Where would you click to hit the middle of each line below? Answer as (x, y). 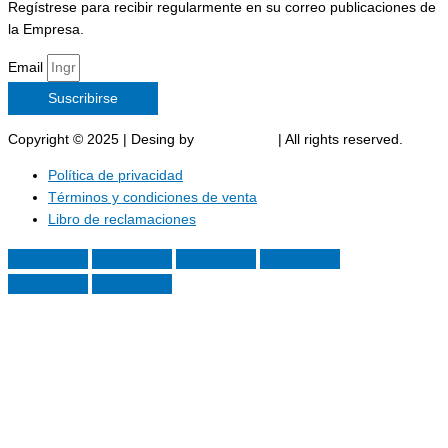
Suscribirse (83, 99)
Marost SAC (236, 139)
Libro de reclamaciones (122, 219)
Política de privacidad (115, 175)
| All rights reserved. (338, 139)
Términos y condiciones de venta (152, 197)
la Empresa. (46, 29)
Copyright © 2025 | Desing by (103, 139)
